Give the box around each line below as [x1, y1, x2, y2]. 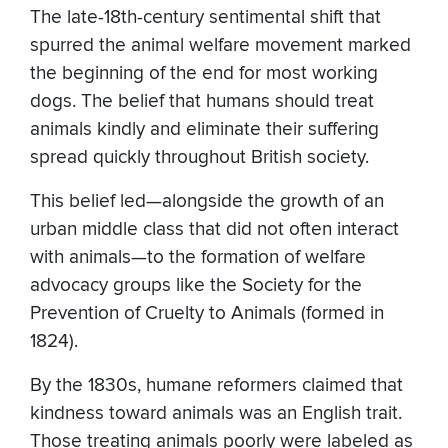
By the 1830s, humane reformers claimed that [30, 373, 403, 397]
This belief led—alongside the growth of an [30, 189, 384, 213]
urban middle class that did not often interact [30, 217, 399, 241]
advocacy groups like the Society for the [30, 273, 362, 297]
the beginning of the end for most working [30, 61, 378, 85]
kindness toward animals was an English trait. [30, 401, 402, 425]
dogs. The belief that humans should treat [30, 89, 374, 113]
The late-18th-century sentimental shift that [30, 5, 381, 29]
